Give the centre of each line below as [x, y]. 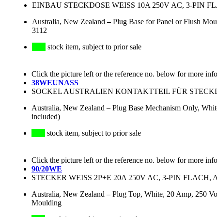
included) [46, 117]
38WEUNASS [55, 83]
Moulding [46, 203]
